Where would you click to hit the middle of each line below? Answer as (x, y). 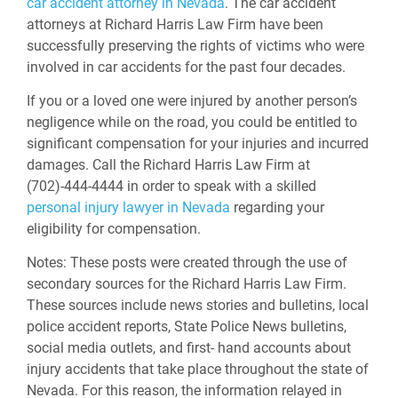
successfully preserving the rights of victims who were (195, 46)
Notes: (48, 263)
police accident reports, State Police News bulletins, (187, 326)
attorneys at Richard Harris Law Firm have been (175, 24)
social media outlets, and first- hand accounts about (189, 348)
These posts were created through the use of (209, 263)
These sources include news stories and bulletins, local (198, 305)
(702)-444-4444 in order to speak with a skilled (171, 186)
